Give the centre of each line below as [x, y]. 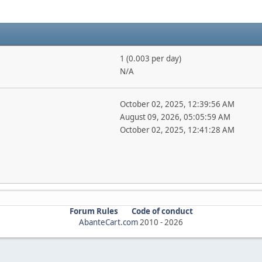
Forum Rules [94, 211]
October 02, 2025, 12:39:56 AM [177, 104]
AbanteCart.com [108, 222]
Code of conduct [162, 211]
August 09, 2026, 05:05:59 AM [175, 117]
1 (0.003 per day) [150, 58]
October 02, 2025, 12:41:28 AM [177, 130]
